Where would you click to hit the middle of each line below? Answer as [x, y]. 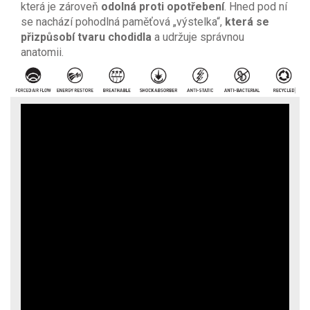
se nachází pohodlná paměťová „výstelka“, [123, 21]
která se [247, 21]
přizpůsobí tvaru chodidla [88, 37]
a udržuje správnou [199, 37]
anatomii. [42, 52]
